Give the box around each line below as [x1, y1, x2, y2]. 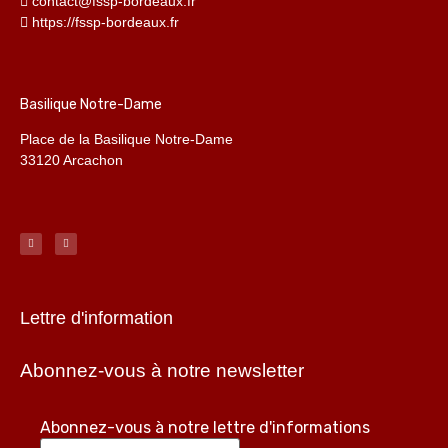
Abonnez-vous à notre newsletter [20, 359, 304, 381]
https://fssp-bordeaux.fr [32, 13, 179, 30]
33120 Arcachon [20, 151, 123, 168]
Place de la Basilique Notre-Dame [20, 130, 233, 147]
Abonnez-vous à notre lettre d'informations [40, 417, 370, 437]
